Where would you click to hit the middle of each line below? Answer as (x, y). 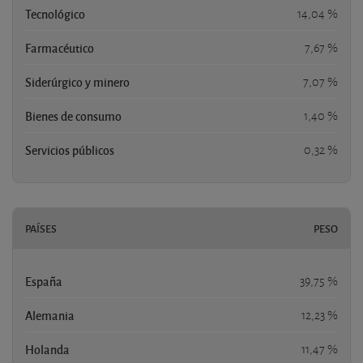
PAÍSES (41, 228)
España (44, 281)
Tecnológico (55, 13)
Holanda (47, 349)
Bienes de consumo (73, 115)
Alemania (50, 315)
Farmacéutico (60, 47)
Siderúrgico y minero (77, 81)
